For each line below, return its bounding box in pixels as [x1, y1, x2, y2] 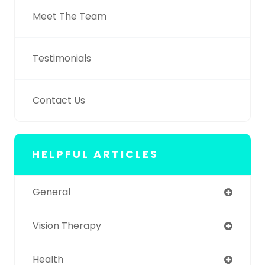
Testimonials [33, 51, 91, 65]
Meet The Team [33, 9, 106, 23]
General [33, 185, 70, 199]
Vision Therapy [33, 218, 101, 232]
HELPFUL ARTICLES [32, 146, 159, 161]
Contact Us [33, 93, 85, 107]
